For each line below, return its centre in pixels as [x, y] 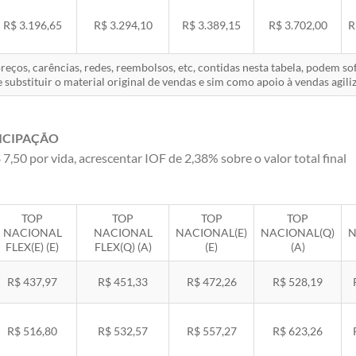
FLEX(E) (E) [32, 246]
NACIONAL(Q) [298, 232]
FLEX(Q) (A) [123, 246]
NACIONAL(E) [211, 232]
